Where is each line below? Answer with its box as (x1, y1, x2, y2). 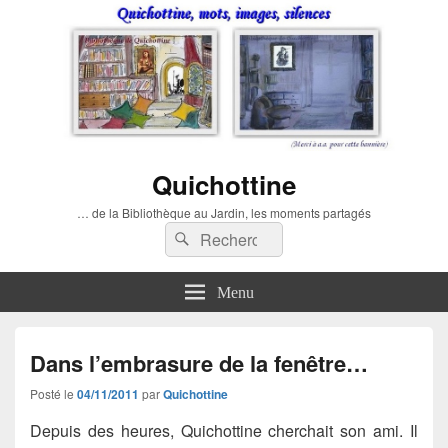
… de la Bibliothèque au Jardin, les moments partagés (77, 203, 371, 221)
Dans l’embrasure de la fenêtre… (30, 346, 368, 379)
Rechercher (194, 223, 277, 247)
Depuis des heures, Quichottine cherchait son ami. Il (30, 418, 418, 442)
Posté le (30, 384, 77, 402)
